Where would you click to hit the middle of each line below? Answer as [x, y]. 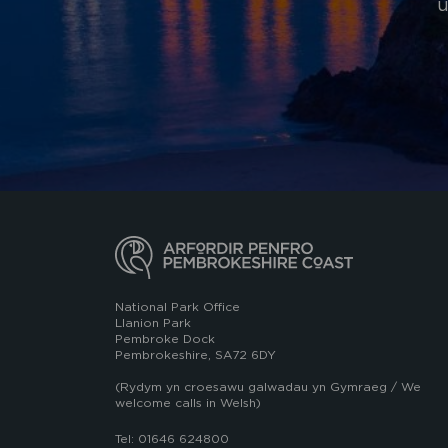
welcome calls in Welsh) [188, 403]
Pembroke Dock [165, 339]
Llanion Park [153, 323]
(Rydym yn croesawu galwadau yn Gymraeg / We [268, 387]
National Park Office [177, 307]
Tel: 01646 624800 [172, 439]
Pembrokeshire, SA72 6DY [195, 355]
